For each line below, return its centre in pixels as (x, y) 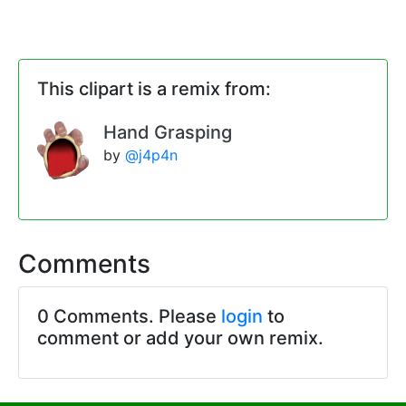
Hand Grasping (167, 133)
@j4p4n (151, 155)
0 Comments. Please (129, 317)
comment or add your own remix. (180, 338)
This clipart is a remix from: (154, 89)
